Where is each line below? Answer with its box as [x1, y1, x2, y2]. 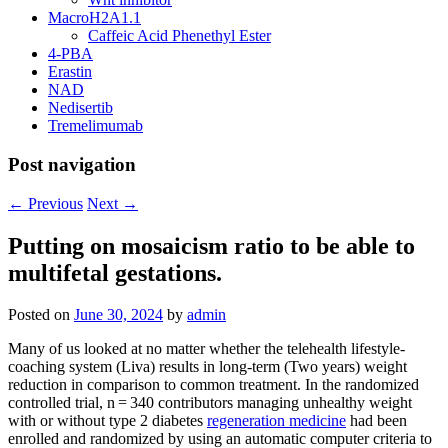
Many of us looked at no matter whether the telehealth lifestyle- [8, 340, 405, 358]
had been [346, 412, 407, 430]
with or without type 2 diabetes [8, 412, 207, 430]
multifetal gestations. [8, 259, 222, 286]
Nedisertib [48, 99, 113, 117]
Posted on [8, 306, 74, 324]
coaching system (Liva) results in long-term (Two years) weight [8, 358, 407, 376]
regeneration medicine [207, 412, 346, 430]
